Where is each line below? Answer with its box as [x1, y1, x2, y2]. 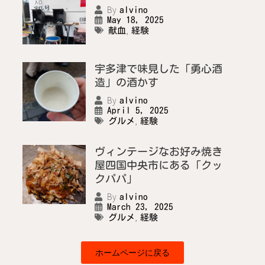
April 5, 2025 [106, 106, 169, 115]
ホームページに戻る [95, 247, 170, 258]
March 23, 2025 [106, 202, 173, 212]
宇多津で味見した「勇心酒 [94, 63, 222, 75]
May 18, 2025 [106, 15, 164, 25]
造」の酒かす [94, 77, 159, 88]
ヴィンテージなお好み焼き [94, 146, 222, 157]
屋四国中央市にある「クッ [94, 160, 222, 171]
